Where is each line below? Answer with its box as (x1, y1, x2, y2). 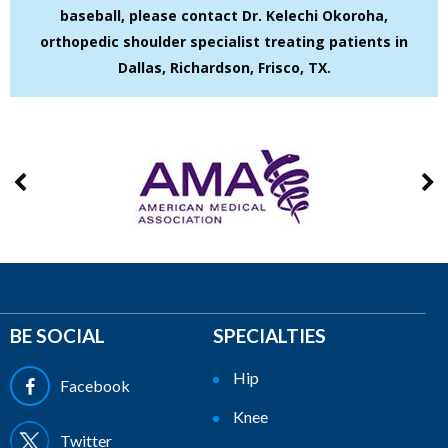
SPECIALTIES (212, 323, 326, 347)
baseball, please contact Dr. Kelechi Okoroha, (60, 6, 388, 26)
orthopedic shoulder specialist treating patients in (40, 32, 408, 52)
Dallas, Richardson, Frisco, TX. (117, 58, 331, 78)
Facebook (60, 375, 130, 395)
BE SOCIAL (10, 323, 105, 347)
